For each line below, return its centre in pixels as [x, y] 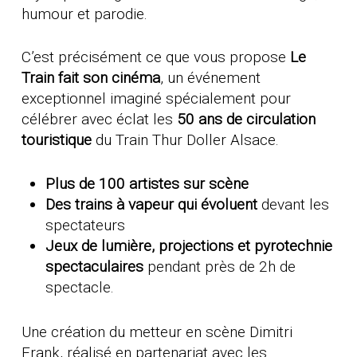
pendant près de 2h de [219, 266]
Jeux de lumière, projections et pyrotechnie [188, 245]
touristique [56, 140]
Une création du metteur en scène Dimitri [157, 331]
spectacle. [79, 287]
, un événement [210, 78]
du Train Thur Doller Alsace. [185, 140]
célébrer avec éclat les [99, 120]
